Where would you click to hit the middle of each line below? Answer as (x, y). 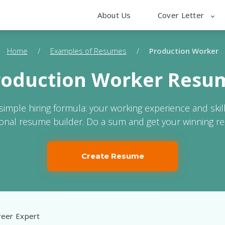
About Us (114, 15)
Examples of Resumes (88, 51)
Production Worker (184, 51)
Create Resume (113, 156)
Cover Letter (182, 15)
